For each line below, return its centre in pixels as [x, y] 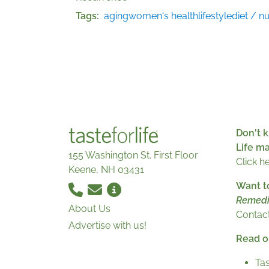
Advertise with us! [107, 226]
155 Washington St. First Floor [133, 156]
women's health [163, 16]
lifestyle [215, 16]
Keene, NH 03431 [106, 170]
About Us [89, 209]
